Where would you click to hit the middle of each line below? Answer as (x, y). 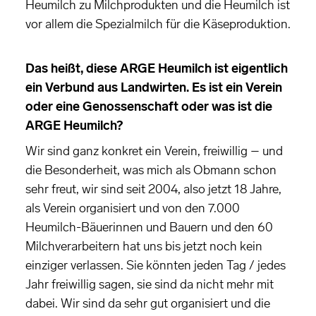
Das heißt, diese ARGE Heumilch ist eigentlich (157, 69)
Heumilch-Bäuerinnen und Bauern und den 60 (149, 227)
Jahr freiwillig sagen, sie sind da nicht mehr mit (150, 285)
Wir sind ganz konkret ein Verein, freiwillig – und (154, 151)
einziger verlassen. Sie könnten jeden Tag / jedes (156, 266)
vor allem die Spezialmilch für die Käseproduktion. (158, 24)
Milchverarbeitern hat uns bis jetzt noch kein (144, 247)
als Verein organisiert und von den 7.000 (133, 208)
